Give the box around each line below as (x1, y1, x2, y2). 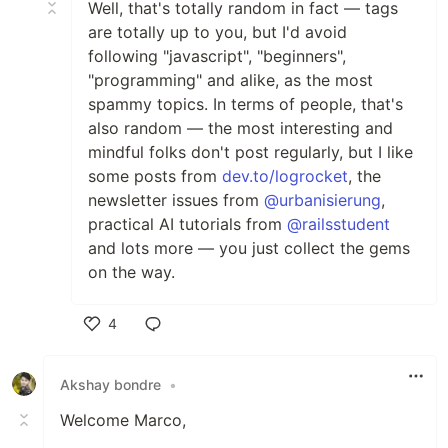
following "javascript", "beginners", (88, 46, 346, 66)
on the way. (88, 262, 175, 282)
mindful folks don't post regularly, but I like (88, 142, 413, 162)
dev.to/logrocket (222, 166, 348, 186)
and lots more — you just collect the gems (88, 238, 410, 258)
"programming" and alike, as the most (88, 70, 373, 90)
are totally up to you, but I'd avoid (88, 22, 347, 42)
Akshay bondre (60, 375, 161, 393)
